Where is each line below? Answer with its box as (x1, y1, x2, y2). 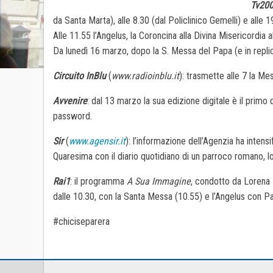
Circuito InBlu (53, 69, 106, 82)
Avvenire (53, 94, 87, 107)
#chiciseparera (53, 215, 110, 227)
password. (53, 110, 92, 122)
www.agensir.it (69, 135, 126, 147)
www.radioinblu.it (112, 69, 179, 82)
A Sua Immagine (127, 175, 191, 187)
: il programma (70, 175, 124, 187)
